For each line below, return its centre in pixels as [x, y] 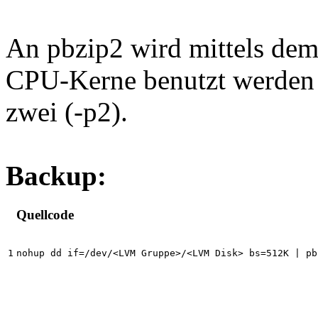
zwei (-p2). [67, 112]
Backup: [56, 176]
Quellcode [45, 214]
